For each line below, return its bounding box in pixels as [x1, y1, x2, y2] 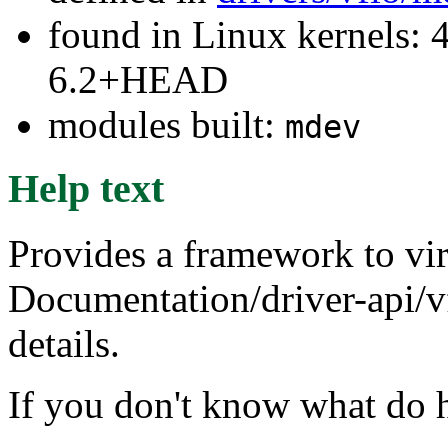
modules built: [48, 102, 285, 146]
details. [8, 322, 120, 366]
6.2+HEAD [48, 57, 228, 101]
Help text [8, 166, 164, 212]
